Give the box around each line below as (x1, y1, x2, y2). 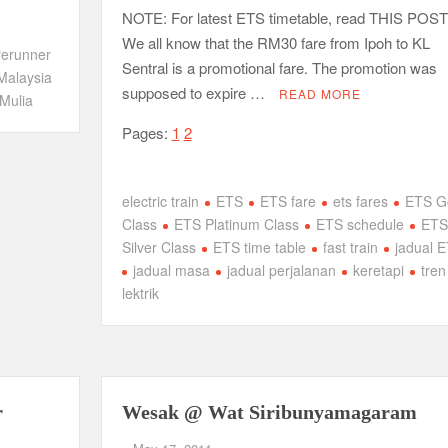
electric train (121, 191, 199, 211)
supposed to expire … (121, 82, 269, 103)
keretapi (352, 260, 404, 280)
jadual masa (132, 260, 210, 280)
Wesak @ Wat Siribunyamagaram (121, 401, 417, 423)
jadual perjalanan (226, 260, 336, 280)
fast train (322, 237, 378, 257)
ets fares (332, 191, 388, 211)
